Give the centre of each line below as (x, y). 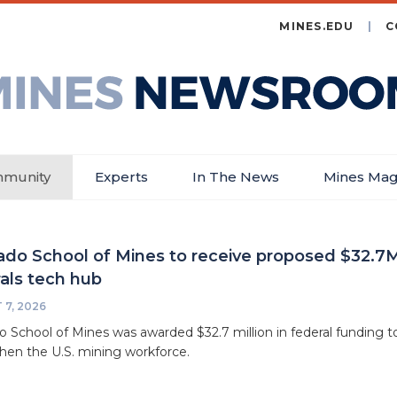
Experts (121, 177)
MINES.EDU (317, 26)
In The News (235, 177)
